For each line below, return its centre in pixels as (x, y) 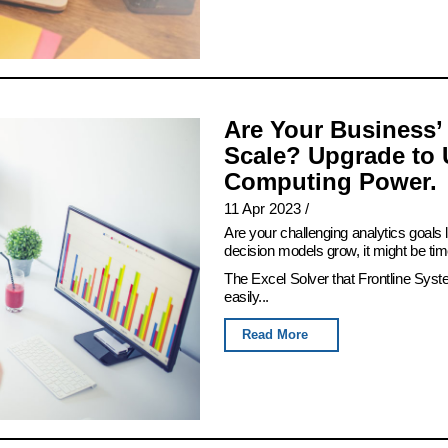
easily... (246, 296)
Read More (275, 334)
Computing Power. (330, 181)
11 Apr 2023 (262, 208)
